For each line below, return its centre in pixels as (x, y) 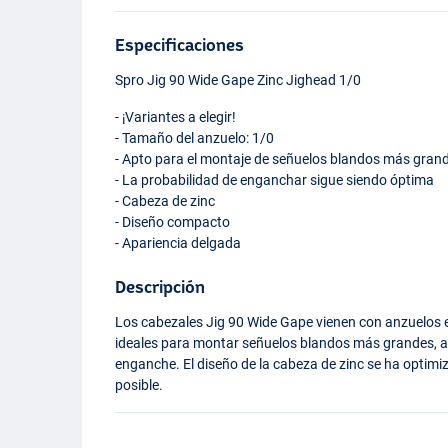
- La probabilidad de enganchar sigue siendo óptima (275, 179)
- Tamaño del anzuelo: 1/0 (195, 137)
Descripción (160, 286)
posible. (139, 384)
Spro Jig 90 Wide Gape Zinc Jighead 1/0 (238, 79)
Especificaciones (180, 44)
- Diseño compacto (173, 221)
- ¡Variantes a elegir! (176, 116)
